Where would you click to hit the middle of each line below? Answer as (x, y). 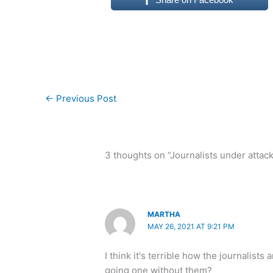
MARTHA (164, 214)
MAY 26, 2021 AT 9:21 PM (191, 227)
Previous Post (85, 99)
